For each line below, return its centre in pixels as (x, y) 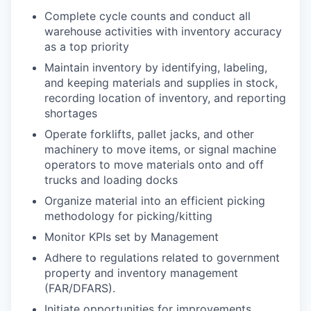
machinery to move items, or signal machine (160, 149)
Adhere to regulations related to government (162, 258)
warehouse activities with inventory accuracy (163, 31)
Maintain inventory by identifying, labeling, (156, 67)
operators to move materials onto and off (154, 165)
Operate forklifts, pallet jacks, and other (149, 134)
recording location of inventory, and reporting (165, 98)
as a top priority (87, 47)
